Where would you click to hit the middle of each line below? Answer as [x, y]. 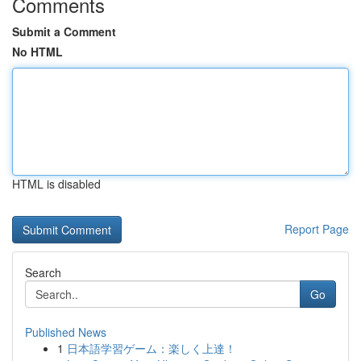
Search [43, 272]
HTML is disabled [56, 184]
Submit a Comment [64, 31]
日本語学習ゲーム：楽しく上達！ [151, 348]
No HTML [37, 52]
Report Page [317, 229]
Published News [66, 332]
